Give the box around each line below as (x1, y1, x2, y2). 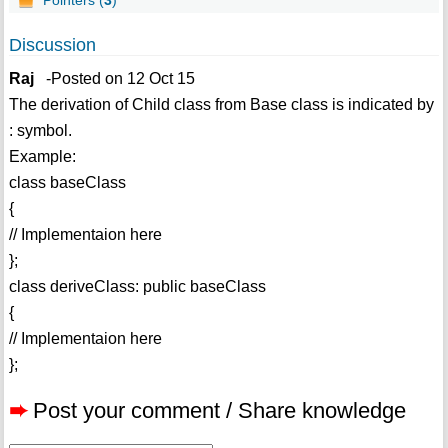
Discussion (8, 35, 96, 56)
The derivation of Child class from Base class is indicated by (8, 96, 434, 114)
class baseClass (8, 174, 126, 192)
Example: (8, 148, 76, 166)
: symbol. (8, 122, 72, 140)
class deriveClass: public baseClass (8, 278, 266, 296)
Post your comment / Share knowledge (32, 398, 406, 424)
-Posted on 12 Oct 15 (33, 70, 195, 88)
